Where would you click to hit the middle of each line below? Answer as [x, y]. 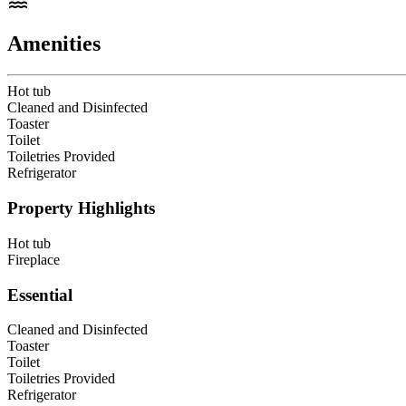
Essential [40, 295]
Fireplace [34, 259]
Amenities [54, 44]
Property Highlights [81, 208]
